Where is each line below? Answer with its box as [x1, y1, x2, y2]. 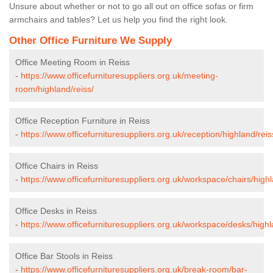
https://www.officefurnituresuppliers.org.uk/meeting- [21, 70, 218, 80]
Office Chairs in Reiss [15, 160, 98, 171]
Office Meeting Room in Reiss [15, 57, 130, 67]
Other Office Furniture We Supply [9, 34, 172, 46]
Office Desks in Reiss [15, 205, 97, 216]
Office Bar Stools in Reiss [15, 250, 113, 261]
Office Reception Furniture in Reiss [15, 115, 150, 126]
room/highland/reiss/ [15, 83, 94, 94]
